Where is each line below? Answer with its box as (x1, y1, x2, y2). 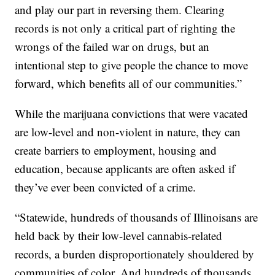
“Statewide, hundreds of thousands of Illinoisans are (15, 209, 258, 225)
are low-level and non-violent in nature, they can (15, 124, 241, 140)
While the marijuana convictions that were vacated (15, 106, 249, 122)
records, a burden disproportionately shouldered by (15, 246, 255, 262)
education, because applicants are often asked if (15, 161, 236, 177)
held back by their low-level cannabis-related (15, 228, 223, 244)
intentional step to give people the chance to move (15, 57, 249, 73)
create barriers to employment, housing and (15, 142, 217, 158)
